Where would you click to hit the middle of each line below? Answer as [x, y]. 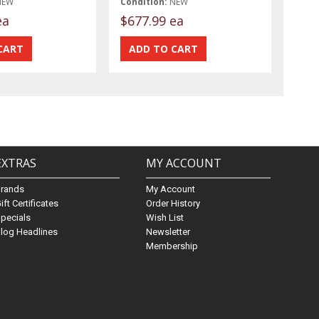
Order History [173, 203]
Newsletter [168, 232]
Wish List [165, 218]
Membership [172, 246]
